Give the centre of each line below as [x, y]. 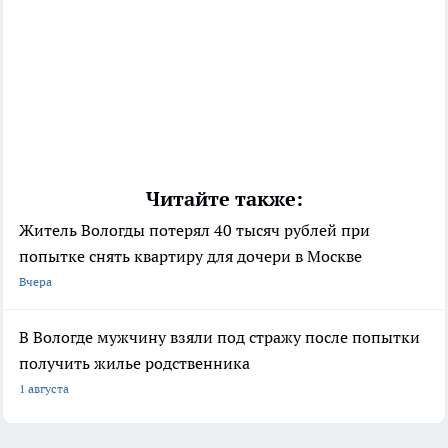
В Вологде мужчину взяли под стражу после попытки [219, 337]
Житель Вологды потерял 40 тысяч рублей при [194, 230]
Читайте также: [224, 199]
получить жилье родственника [134, 363]
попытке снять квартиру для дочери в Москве [190, 256]
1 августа [44, 389]
